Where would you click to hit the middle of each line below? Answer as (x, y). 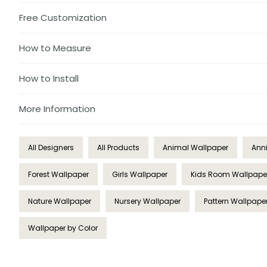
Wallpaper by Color (63, 228)
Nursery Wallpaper (148, 201)
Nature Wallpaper (60, 201)
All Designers (51, 148)
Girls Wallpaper (140, 175)
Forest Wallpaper (58, 175)
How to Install (49, 79)
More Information (57, 109)
